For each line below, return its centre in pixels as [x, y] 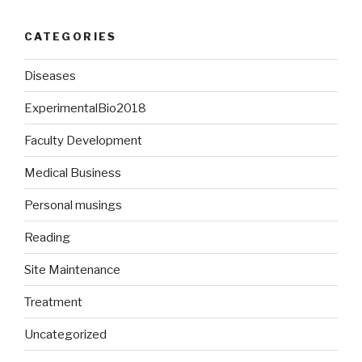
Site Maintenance [72, 269]
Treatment [53, 302]
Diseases [50, 76]
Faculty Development [83, 140]
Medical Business [73, 173]
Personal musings [73, 205]
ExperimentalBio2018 [85, 108]
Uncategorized [65, 334]
